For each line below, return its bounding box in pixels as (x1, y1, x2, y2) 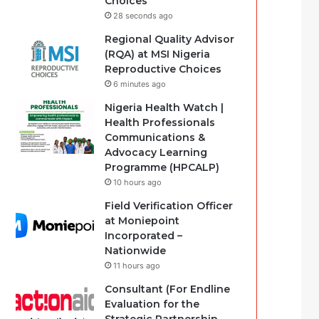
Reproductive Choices (105, 63, 222, 75)
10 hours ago (113, 177, 162, 187)
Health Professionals (105, 116, 216, 129)
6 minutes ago (113, 79, 167, 89)
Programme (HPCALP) (105, 161, 220, 174)
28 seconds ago (113, 11, 174, 21)
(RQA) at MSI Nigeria (105, 48, 211, 61)
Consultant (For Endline (105, 283, 231, 296)
